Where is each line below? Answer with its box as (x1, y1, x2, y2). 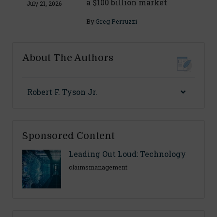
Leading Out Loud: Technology (69, 149, 186, 159)
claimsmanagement (69, 163, 127, 171)
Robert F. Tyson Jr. (27, 87, 97, 97)
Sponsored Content (22, 130, 115, 142)
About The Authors (22, 52, 113, 64)
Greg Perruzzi (95, 17, 137, 26)
